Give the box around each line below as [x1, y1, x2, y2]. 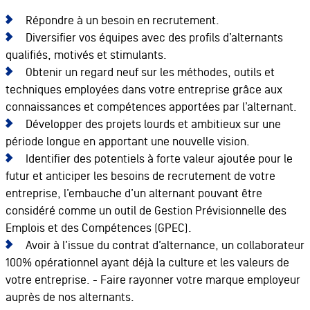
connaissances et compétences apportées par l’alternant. [5, 100, 300, 114]
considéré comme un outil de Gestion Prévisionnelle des [5, 204, 286, 218]
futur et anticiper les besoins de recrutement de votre [5, 170, 275, 183]
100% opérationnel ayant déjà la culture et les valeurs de [5, 256, 289, 270]
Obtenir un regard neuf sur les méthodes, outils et [25, 66, 275, 80]
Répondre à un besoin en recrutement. [25, 14, 222, 28]
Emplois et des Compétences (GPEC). [5, 221, 194, 235]
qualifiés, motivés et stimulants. [5, 48, 170, 62]
